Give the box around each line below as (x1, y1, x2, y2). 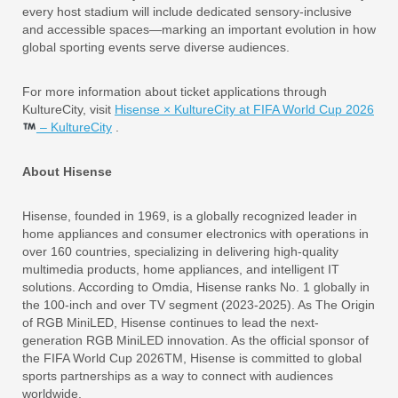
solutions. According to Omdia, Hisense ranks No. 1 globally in (22, 279, 370, 294)
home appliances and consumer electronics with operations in (22, 226, 369, 241)
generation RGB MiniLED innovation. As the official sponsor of (22, 332, 369, 347)
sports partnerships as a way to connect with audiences (22, 368, 333, 383)
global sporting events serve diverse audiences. (22, 39, 290, 54)
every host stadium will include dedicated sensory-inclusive (22, 4, 352, 19)
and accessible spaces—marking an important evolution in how (22, 21, 376, 36)
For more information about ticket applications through (22, 84, 327, 99)
